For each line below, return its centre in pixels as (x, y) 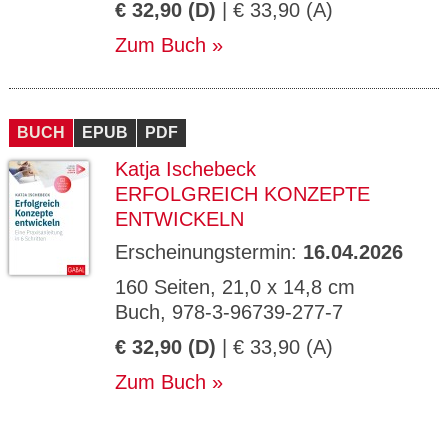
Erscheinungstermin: (209, 252)
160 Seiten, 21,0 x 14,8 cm (235, 287)
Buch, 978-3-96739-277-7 (229, 312)
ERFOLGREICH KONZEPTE (242, 194)
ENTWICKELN (179, 219)
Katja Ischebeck (185, 169)
